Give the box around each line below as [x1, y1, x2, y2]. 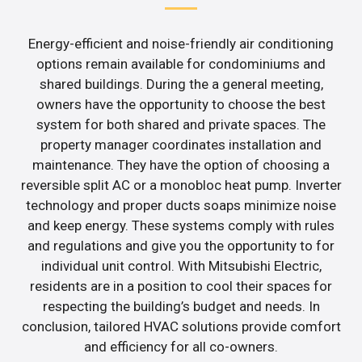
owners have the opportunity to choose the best [36, 95, 326, 112]
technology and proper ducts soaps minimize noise [26, 196, 336, 213]
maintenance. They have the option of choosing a [32, 156, 330, 173]
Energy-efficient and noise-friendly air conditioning [28, 35, 334, 52]
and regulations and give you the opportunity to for [27, 237, 335, 254]
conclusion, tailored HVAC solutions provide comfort [21, 318, 341, 335]
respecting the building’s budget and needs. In [42, 297, 320, 314]
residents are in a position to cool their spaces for [30, 277, 332, 294]
